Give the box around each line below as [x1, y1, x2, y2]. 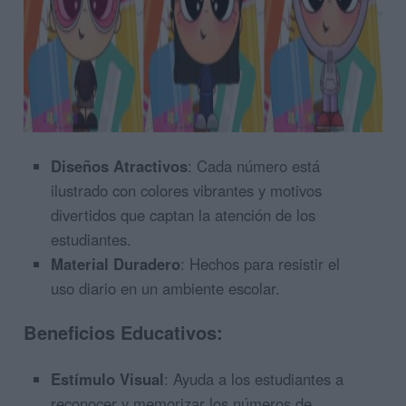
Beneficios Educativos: [24, 318, 223, 345]
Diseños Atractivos [51, 154, 188, 177]
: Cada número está [188, 154, 321, 177]
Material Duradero [51, 252, 181, 275]
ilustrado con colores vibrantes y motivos [51, 179, 323, 201]
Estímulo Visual [51, 367, 165, 390]
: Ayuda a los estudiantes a [164, 367, 344, 390]
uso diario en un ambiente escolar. [51, 276, 281, 299]
